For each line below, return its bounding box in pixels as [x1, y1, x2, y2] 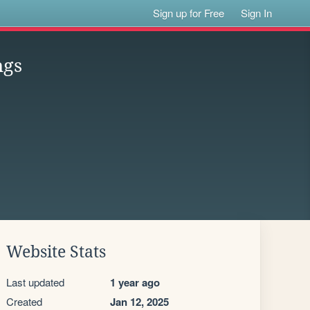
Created [6, 294, 42, 309]
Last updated [6, 275, 64, 289]
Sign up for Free [153, 6, 225, 20]
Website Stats [6, 243, 106, 261]
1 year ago [110, 275, 160, 290]
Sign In [241, 6, 273, 20]
